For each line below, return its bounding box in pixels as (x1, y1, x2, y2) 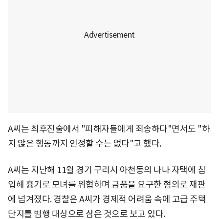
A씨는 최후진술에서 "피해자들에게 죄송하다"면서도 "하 (8, 123, 210, 134)
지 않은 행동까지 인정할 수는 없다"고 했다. (8, 137, 161, 149)
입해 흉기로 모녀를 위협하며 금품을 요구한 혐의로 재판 (8, 178, 205, 190)
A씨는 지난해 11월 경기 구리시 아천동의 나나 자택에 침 (8, 164, 205, 175)
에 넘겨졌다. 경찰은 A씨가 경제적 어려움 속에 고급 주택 (8, 193, 206, 205)
